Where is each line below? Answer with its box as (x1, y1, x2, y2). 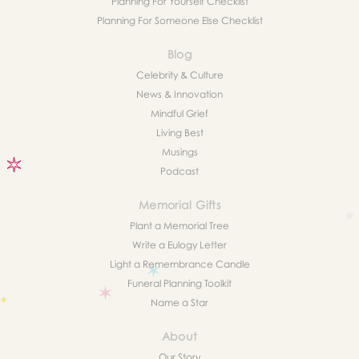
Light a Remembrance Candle (109, 258, 250, 271)
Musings (161, 146, 198, 159)
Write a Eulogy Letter (132, 239, 227, 252)
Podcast (160, 165, 199, 178)
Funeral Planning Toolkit (127, 277, 232, 290)
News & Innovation (136, 88, 223, 101)
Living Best (155, 127, 204, 139)
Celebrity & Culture (135, 69, 224, 82)
